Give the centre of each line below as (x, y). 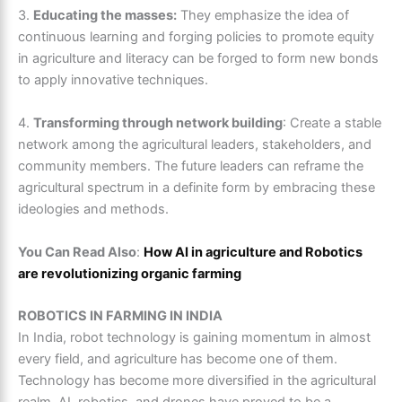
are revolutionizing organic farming (130, 273)
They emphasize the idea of (263, 16)
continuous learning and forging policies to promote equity (196, 37)
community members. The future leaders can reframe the (191, 166)
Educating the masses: (105, 16)
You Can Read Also (77, 252)
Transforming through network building (158, 123)
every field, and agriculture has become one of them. (178, 358)
